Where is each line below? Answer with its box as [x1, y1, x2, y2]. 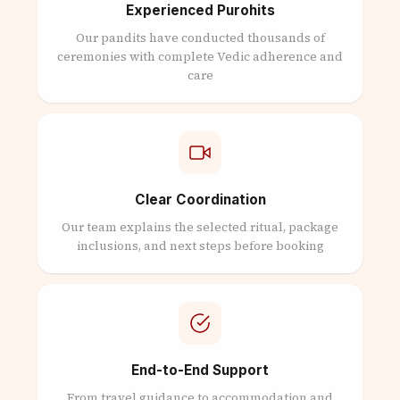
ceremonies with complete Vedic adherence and [57, 48, 343, 65]
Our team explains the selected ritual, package [62, 219, 338, 236]
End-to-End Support [131, 362, 269, 379]
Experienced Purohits [125, 2, 275, 19]
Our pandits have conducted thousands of [75, 29, 325, 46]
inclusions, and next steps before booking [76, 237, 324, 254]
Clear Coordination [134, 191, 266, 208]
